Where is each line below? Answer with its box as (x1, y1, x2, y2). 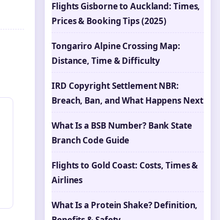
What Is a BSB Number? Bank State (52, 120, 192, 131)
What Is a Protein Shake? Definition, (52, 199, 198, 211)
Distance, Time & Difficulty (52, 55, 161, 66)
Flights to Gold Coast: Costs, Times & (52, 160, 198, 171)
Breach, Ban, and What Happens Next (52, 95, 203, 106)
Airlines (52, 174, 83, 186)
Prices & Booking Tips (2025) (52, 15, 167, 27)
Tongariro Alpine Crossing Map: (52, 40, 180, 52)
